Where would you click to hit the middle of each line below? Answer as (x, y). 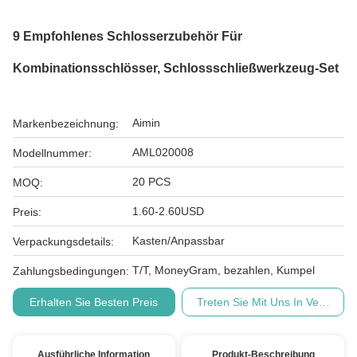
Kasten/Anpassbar (178, 241)
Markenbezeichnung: (66, 124)
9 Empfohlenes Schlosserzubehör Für (127, 36)
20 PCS (151, 182)
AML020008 (163, 152)
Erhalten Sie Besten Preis (94, 302)
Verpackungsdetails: (63, 241)
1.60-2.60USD (168, 211)
